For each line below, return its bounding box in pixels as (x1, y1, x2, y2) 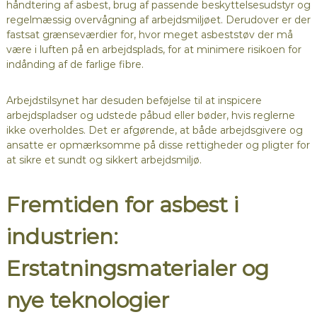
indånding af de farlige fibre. (6, 58, 144, 71)
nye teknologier (6, 287, 169, 314)
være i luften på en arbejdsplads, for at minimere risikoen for (6, 43, 301, 57)
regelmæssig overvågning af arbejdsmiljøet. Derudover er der (6, 13, 311, 27)
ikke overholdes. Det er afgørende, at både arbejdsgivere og (6, 124, 303, 137)
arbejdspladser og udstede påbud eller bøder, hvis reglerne (6, 109, 295, 122)
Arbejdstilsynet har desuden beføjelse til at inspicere (6, 94, 262, 108)
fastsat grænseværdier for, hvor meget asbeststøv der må (6, 28, 293, 42)
